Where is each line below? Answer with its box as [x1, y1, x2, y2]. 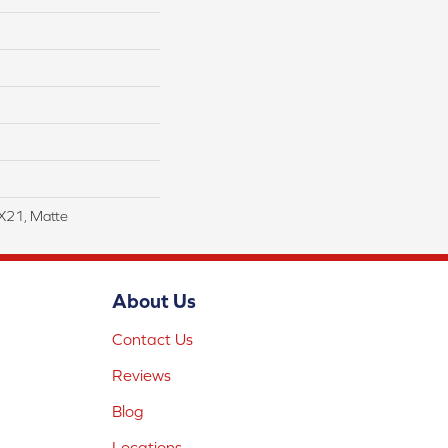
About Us [112, 289, 196, 313]
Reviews [112, 366, 171, 385]
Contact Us [112, 330, 193, 349]
